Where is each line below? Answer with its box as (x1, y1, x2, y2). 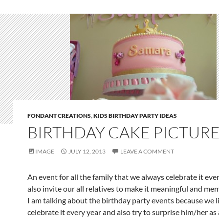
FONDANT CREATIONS (27, 112, 91, 119)
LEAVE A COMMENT (120, 148, 174, 155)
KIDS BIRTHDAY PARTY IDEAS (93, 112, 177, 119)
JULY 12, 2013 (68, 148, 106, 155)
